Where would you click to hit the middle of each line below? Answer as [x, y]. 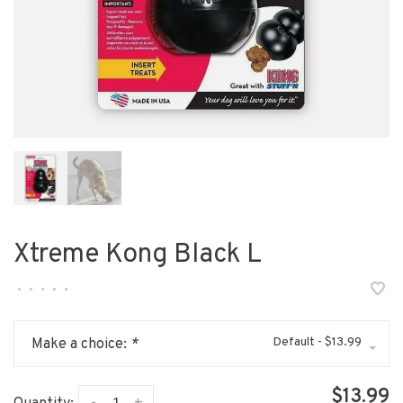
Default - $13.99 [317, 342]
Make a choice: [81, 345]
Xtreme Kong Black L [138, 255]
